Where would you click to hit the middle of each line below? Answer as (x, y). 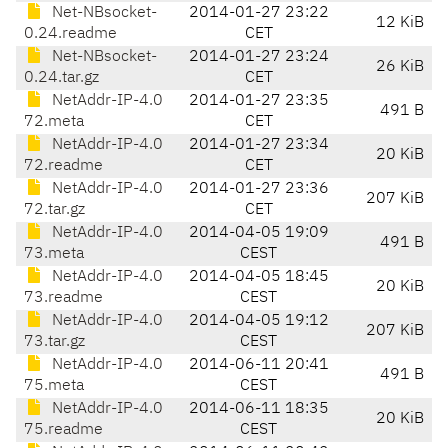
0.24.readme (70, 34)
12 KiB (400, 23)
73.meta (54, 254)
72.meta (54, 122)
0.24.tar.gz (61, 78)
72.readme (63, 166)
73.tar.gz (54, 342)
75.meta (54, 386)
